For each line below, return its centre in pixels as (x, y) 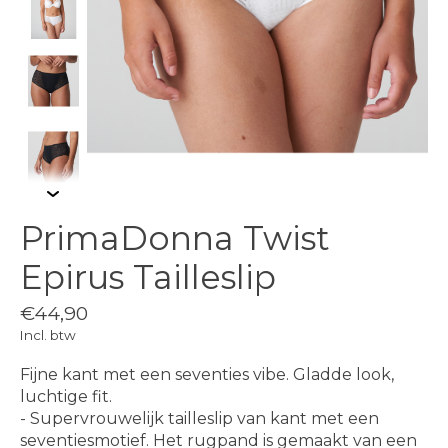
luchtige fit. (66, 396)
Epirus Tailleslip (148, 276)
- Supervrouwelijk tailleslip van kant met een (199, 418)
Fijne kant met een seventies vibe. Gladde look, (207, 374)
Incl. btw (48, 334)
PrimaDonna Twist (175, 237)
